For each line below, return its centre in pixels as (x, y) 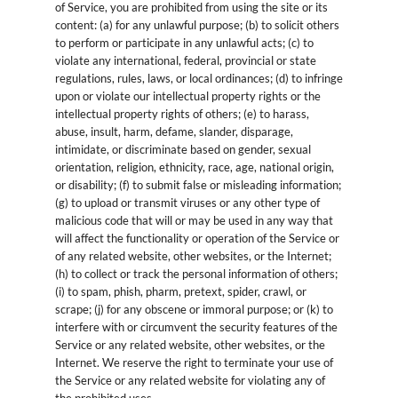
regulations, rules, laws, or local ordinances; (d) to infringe (199, 78)
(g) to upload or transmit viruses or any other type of (187, 202)
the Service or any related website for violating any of (190, 380)
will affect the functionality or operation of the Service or (197, 238)
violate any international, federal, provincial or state (185, 60)
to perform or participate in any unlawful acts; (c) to (184, 42)
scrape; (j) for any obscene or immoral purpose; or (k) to (194, 309)
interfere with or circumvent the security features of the (196, 326)
